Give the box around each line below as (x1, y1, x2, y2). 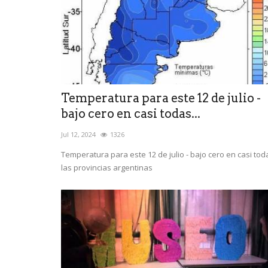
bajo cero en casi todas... (61, 106, 200, 121)
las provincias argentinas (61, 162, 153, 173)
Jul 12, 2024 (61, 129, 96, 139)
